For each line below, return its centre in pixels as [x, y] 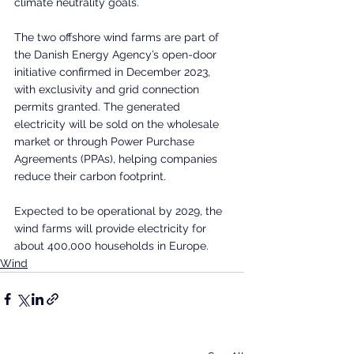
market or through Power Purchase [106, 142]
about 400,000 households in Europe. [111, 246]
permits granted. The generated [99, 107]
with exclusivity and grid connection [108, 90]
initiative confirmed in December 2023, [114, 72]
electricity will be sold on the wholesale [118, 124]
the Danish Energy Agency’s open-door [117, 55]
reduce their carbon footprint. [90, 177]
